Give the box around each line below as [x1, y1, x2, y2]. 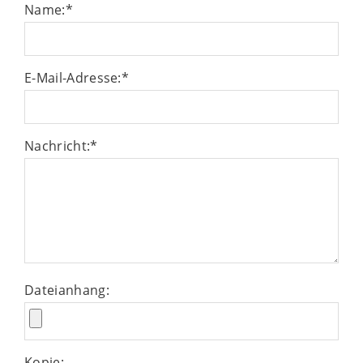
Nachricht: [24, 136, 91, 155]
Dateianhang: [24, 280, 109, 299]
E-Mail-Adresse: [24, 68, 122, 87]
